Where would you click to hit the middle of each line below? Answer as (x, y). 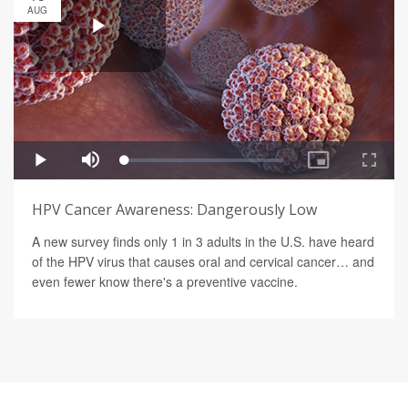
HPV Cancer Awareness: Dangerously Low (174, 210)
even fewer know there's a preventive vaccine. (165, 282)
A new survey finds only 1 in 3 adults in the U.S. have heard (203, 242)
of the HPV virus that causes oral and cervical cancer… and (203, 262)
